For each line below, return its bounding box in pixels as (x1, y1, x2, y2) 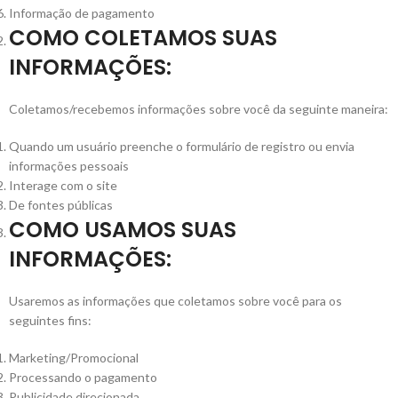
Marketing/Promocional (9, 350, 139, 365)
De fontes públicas (9, 197, 113, 212)
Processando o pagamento (9, 370, 157, 385)
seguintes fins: (9, 313, 92, 328)
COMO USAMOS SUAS (9, 215, 236, 244)
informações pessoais (9, 158, 129, 173)
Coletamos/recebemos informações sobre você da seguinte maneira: (9, 101, 388, 116)
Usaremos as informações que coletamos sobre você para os (9, 293, 342, 308)
